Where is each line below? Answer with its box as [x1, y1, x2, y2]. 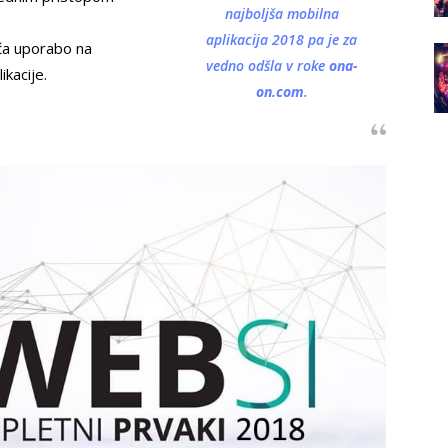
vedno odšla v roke [205, 56, 329, 75]
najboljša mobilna [224, 4, 339, 23]
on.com [255, 82, 304, 101]
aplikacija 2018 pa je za [206, 30, 358, 49]
